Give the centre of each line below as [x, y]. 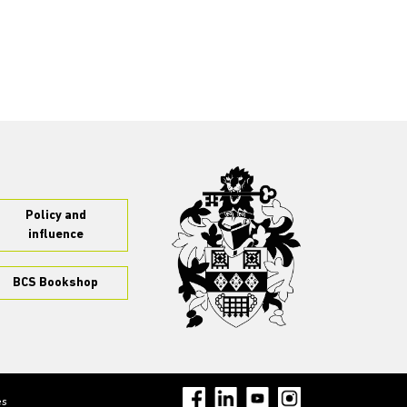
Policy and [55, 216]
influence [55, 235]
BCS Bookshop [55, 283]
